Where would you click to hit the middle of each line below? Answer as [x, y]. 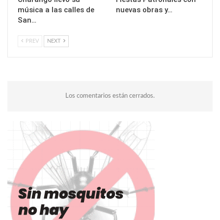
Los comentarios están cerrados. [110, 96]
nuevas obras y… [144, 10]
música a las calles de [56, 10]
